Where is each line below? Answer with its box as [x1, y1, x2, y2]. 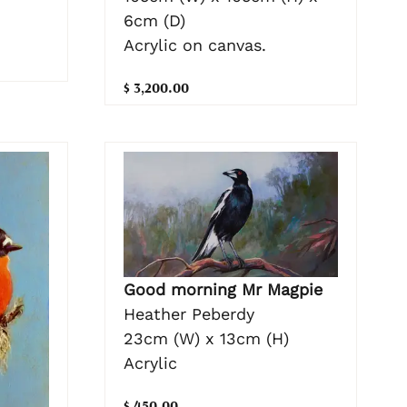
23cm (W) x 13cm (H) [123, 329, 289, 349]
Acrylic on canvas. [123, 35, 266, 55]
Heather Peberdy [123, 304, 254, 324]
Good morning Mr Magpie [123, 280, 323, 300]
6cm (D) [123, 10, 185, 30]
